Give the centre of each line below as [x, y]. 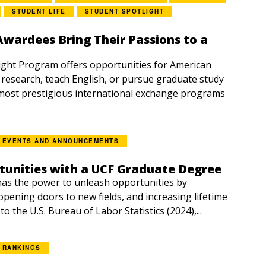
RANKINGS [21, 248]
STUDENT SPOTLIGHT [124, 11]
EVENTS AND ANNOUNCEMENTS [61, 141]
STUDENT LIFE [39, 11]
